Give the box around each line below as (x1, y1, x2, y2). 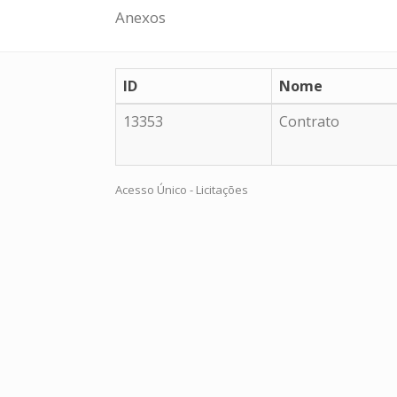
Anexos (115, 7, 166, 27)
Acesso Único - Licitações (115, 182, 248, 198)
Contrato (279, 112, 339, 131)
